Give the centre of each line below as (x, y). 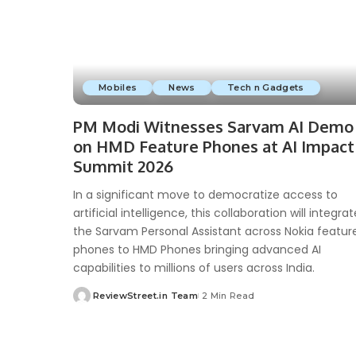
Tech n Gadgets (265, 87)
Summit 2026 (123, 166)
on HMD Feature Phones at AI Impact (214, 146)
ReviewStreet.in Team (145, 295)
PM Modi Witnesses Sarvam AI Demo (213, 126)
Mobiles (118, 87)
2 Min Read (228, 295)
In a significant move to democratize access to (205, 194)
